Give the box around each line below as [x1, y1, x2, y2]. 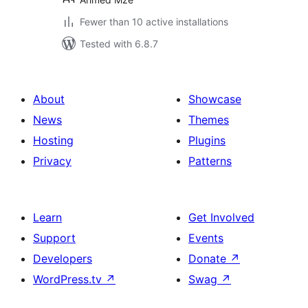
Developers [33, 252, 92, 265]
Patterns [188, 154, 232, 168]
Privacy [33, 154, 71, 168]
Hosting [33, 133, 74, 147]
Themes [188, 113, 229, 126]
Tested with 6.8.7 [80, 38, 158, 49]
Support [33, 231, 76, 245]
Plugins [188, 133, 225, 147]
